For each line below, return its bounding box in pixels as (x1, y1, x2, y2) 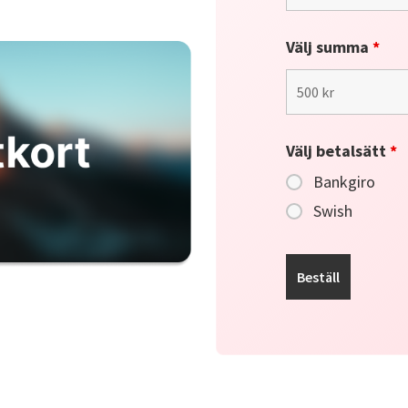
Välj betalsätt (286, 140, 391, 161)
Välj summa (286, 36, 373, 57)
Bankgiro (313, 171, 376, 192)
